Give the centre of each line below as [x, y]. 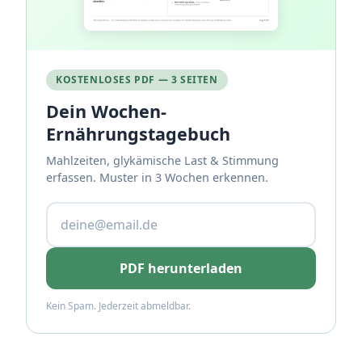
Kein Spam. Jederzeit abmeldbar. [118, 305]
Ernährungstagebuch [138, 133]
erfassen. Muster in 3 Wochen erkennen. [157, 177]
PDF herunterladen [181, 268]
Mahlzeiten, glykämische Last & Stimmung [162, 160]
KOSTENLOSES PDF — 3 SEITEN [137, 79]
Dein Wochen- [106, 111]
